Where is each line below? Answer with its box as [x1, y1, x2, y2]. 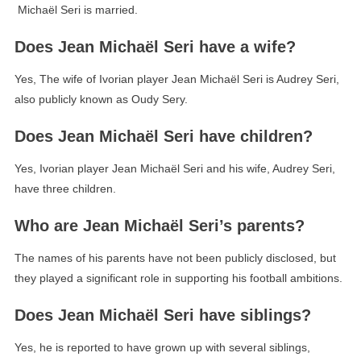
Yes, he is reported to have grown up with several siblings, [14, 341, 310, 355]
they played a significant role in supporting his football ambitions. [14, 272, 342, 285]
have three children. [14, 182, 116, 196]
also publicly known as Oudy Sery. [14, 93, 188, 106]
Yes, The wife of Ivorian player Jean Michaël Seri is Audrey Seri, [14, 73, 339, 86]
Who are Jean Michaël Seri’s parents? [14, 217, 305, 235]
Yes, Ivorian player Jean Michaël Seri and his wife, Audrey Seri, [14, 162, 335, 176]
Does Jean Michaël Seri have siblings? [14, 306, 311, 325]
